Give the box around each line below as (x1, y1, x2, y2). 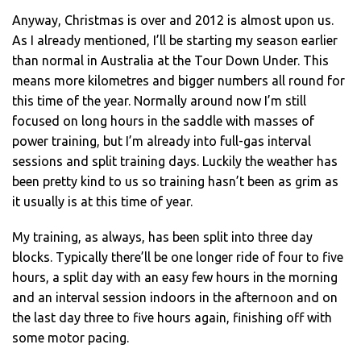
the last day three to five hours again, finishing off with (12, 309, 332, 325)
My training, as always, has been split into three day (12, 229, 313, 244)
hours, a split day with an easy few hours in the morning (12, 269, 338, 284)
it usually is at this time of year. (12, 193, 193, 209)
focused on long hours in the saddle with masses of (12, 113, 314, 128)
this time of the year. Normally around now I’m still (12, 93, 306, 108)
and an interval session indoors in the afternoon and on (12, 289, 338, 305)
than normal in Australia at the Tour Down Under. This (12, 52, 329, 68)
